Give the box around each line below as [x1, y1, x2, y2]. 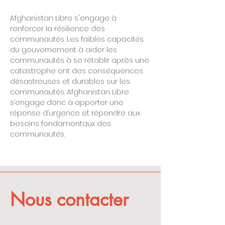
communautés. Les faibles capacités [10, 34, 144, 44]
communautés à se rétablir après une [10, 55, 149, 65]
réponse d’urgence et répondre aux [10, 108, 140, 118]
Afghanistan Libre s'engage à [10, 13, 117, 23]
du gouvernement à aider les [10, 45, 117, 55]
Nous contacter [10, 188, 129, 211]
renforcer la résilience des [10, 24, 105, 34]
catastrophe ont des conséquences [10, 66, 143, 76]
